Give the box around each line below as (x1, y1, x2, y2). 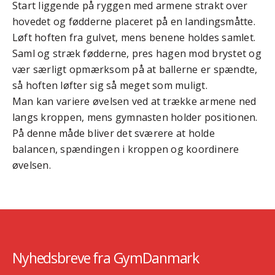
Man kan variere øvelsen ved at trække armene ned (12, 95, 257, 109)
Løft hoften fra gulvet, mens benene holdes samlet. (12, 31, 255, 45)
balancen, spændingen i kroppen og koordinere (12, 142, 239, 157)
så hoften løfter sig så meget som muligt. (12, 79, 207, 93)
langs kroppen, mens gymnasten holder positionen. (12, 110, 258, 125)
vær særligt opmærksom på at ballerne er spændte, (12, 63, 258, 77)
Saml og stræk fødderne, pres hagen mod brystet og (12, 47, 261, 61)
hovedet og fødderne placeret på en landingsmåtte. (12, 15, 255, 29)
